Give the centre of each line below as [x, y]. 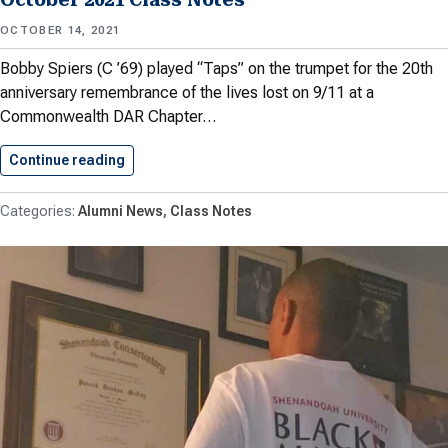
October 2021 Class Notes [212, 159]
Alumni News [120, 210]
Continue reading [67, 159]
